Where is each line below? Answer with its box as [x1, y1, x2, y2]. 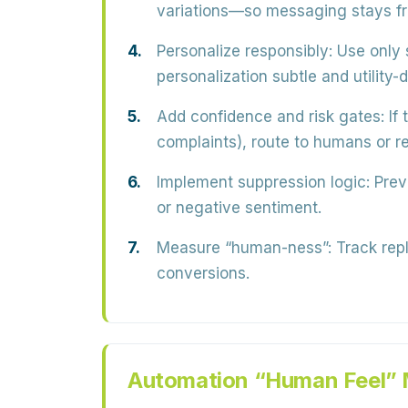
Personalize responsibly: [157, 42, 332, 60]
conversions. [157, 264, 250, 282]
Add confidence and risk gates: [157, 107, 384, 126]
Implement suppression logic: [157, 173, 370, 191]
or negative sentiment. [157, 199, 321, 217]
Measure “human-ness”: [157, 239, 331, 257]
